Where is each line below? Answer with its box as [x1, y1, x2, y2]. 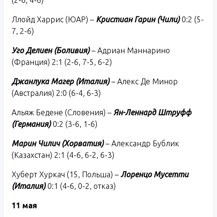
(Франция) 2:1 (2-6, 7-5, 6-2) [12, 57, 112, 66]
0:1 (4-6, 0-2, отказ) [47, 181, 116, 190]
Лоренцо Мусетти [121, 170, 188, 179]
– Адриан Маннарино [90, 46, 170, 55]
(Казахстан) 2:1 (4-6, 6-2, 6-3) [12, 150, 114, 159]
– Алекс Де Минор [109, 77, 178, 86]
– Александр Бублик [106, 139, 179, 148]
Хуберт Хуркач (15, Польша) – [12, 170, 121, 179]
